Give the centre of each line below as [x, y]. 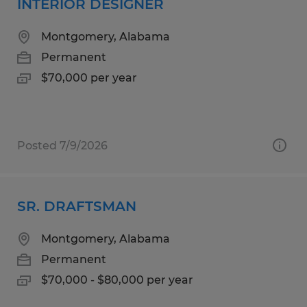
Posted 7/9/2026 [62, 145]
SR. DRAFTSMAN [77, 206]
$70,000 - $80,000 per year [117, 280]
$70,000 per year [89, 77]
